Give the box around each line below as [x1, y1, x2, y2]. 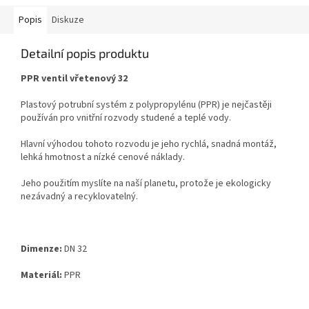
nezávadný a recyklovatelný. [21, 190, 138, 204]
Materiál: [21, 268, 62, 283]
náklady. [151, 150, 185, 165]
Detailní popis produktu [21, 46, 149, 61]
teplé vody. [184, 111, 231, 126]
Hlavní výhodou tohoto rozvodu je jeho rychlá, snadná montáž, [21, 137, 277, 152]
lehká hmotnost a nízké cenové [21, 150, 151, 165]
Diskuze [52, 13, 84, 28]
